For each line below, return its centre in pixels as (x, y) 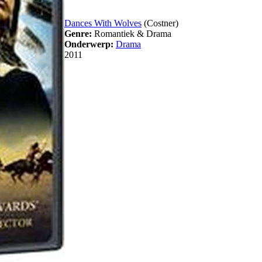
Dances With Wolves (103, 23)
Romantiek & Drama (132, 34)
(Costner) (160, 23)
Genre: (78, 34)
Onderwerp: (89, 44)
